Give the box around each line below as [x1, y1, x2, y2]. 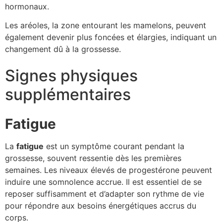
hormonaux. [5, 1, 49, 11]
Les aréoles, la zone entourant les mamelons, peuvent [5, 20, 206, 31]
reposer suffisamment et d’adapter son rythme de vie [5, 188, 204, 199]
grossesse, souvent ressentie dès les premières [5, 153, 181, 163]
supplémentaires [5, 84, 131, 104]
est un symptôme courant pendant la [44, 141, 184, 151]
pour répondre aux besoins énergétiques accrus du [5, 200, 196, 211]
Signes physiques [5, 65, 138, 85]
